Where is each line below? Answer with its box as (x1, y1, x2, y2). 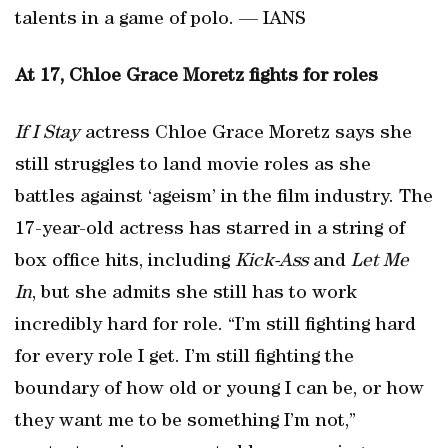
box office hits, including (15, 252, 235, 272)
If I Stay (15, 124, 80, 144)
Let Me (351, 252, 409, 272)
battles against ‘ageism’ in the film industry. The (15, 188, 433, 208)
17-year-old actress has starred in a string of (15, 220, 405, 240)
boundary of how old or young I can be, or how (15, 380, 424, 400)
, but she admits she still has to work (32, 284, 357, 304)
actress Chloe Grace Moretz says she (80, 124, 412, 144)
